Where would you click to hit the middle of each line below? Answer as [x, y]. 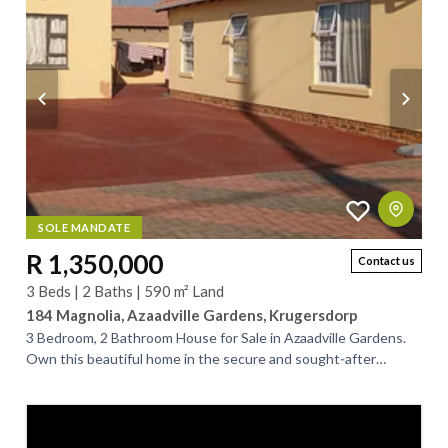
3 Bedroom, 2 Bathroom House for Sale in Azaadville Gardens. [216, 337]
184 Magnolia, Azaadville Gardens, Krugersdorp [192, 315]
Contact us [386, 260]
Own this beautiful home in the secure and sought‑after [201, 358]
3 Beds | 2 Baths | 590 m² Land [125, 291]
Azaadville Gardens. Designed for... [133, 379]
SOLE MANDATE [84, 227]
